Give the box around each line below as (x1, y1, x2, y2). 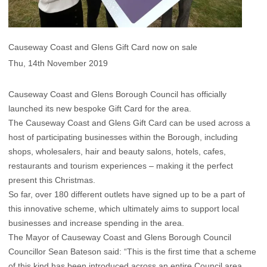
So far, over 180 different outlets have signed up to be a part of (8, 190, 245, 200)
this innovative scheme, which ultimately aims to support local (8, 204, 239, 214)
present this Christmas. (8, 175, 95, 185)
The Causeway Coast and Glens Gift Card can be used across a (8, 118, 250, 128)
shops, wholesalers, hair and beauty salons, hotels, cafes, (8, 147, 226, 157)
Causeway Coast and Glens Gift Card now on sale (8, 42, 197, 52)
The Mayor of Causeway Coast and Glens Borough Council (8, 232, 231, 243)
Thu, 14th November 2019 (8, 58, 108, 69)
